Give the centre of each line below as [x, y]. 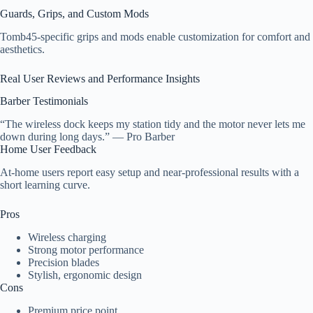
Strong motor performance [86, 249]
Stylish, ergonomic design [85, 275]
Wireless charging [67, 237]
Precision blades [64, 262]
